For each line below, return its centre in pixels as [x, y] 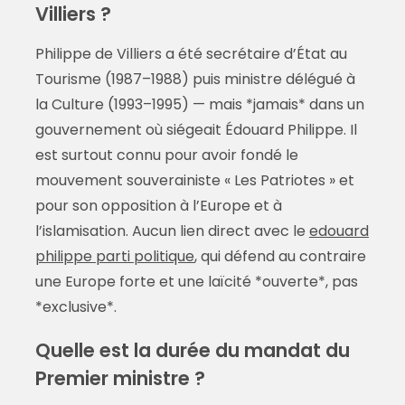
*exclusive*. [75, 307]
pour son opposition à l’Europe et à [158, 206]
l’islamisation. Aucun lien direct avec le [172, 231]
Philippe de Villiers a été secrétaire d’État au [191, 54]
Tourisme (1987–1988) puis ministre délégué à [195, 80]
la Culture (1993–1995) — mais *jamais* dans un [199, 105]
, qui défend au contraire [280, 257]
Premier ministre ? [120, 379]
